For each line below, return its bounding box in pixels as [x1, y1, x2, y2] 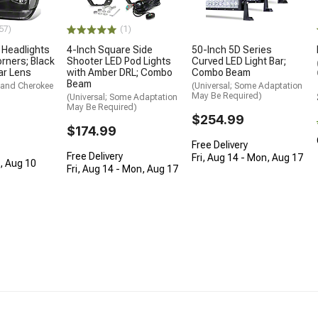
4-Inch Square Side [67, 43, 153, 55]
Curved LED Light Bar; [192, 55, 286, 67]
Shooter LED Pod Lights [67, 55, 171, 67]
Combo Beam [192, 67, 251, 79]
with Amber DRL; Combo [67, 66, 172, 78]
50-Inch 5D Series [192, 44, 272, 56]
